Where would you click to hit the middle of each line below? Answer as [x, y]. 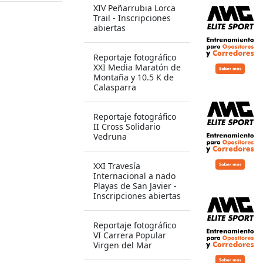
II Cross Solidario [127, 126]
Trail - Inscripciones [132, 18]
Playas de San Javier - [135, 186]
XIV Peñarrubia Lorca [134, 8]
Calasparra [114, 87]
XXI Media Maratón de [137, 67]
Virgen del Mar [122, 245]
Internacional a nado [134, 176]
